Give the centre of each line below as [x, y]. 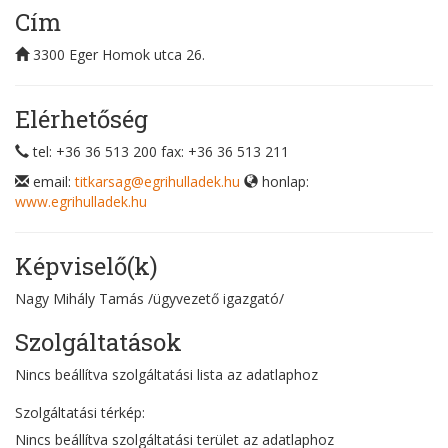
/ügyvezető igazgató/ [216, 298]
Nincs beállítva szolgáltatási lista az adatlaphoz [166, 374]
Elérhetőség [81, 119]
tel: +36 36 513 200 [95, 151]
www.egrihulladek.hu [81, 201]
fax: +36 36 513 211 [225, 151]
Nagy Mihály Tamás [79, 298]
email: [54, 181]
